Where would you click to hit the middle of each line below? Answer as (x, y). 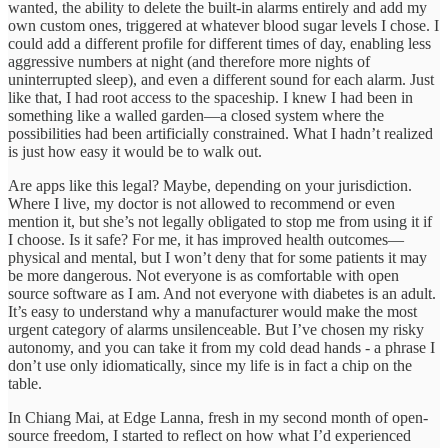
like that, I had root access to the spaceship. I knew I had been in (210, 97)
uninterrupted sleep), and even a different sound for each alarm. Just (221, 79)
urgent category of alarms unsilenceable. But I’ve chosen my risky (216, 329)
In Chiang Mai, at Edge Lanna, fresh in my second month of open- (218, 417)
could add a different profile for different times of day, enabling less (219, 43)
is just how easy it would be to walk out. (135, 151)
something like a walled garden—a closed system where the (196, 115)
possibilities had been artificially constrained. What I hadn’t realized (220, 133)
